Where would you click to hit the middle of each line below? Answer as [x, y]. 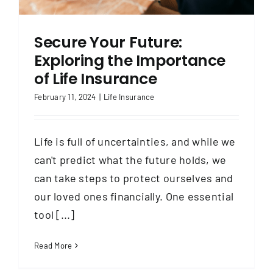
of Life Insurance [96, 79]
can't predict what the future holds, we [130, 159]
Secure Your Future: [108, 42]
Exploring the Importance [130, 60]
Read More [53, 245]
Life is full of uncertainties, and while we [135, 141]
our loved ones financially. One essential [134, 196]
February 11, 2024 [65, 97]
